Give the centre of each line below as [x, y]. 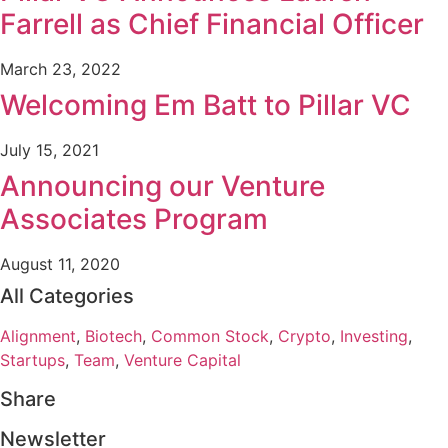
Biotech [113, 336]
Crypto [304, 336]
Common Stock [210, 336]
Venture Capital [182, 360]
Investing [374, 336]
